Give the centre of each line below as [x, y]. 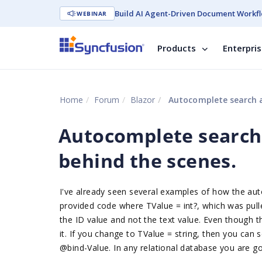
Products [177, 48]
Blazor [143, 100]
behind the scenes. [148, 161]
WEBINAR [92, 13]
